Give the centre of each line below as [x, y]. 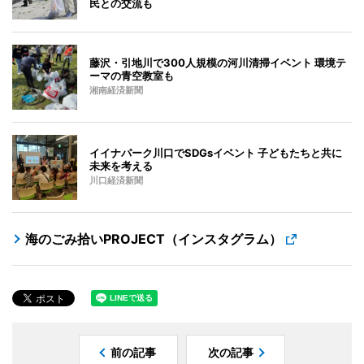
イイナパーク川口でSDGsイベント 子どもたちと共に [216, 152]
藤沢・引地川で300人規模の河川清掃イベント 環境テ [218, 62]
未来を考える [121, 165]
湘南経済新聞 [116, 90]
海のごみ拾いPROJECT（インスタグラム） [154, 238]
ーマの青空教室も [132, 75]
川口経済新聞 [116, 180]
